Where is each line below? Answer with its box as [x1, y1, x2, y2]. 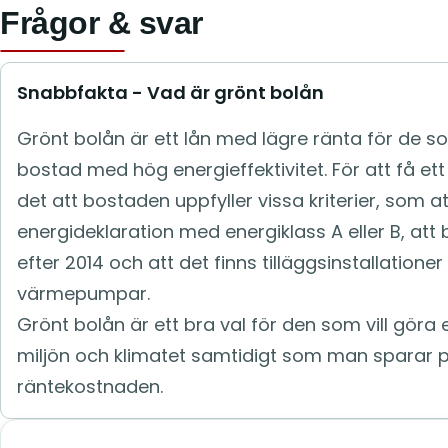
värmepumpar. [17, 281, 150, 306]
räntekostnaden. [17, 374, 163, 399]
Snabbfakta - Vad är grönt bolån [17, 80, 324, 105]
